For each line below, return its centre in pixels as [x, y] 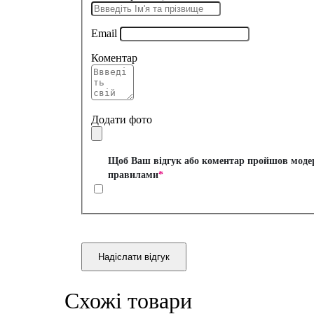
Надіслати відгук [134, 257]
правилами [133, 175]
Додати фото [122, 120]
